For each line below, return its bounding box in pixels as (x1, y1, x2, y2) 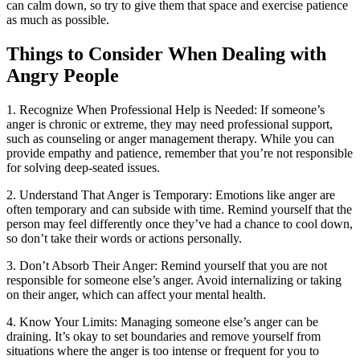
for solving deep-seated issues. (6, 161, 160, 175)
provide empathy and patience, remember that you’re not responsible (6, 146, 353, 161)
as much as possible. (6, 13, 109, 27)
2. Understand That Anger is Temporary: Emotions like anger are (6, 188, 335, 202)
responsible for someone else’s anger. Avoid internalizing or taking (6, 273, 342, 288)
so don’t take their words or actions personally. (6, 231, 242, 246)
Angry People (6, 65, 119, 87)
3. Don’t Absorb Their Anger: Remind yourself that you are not (6, 259, 327, 273)
